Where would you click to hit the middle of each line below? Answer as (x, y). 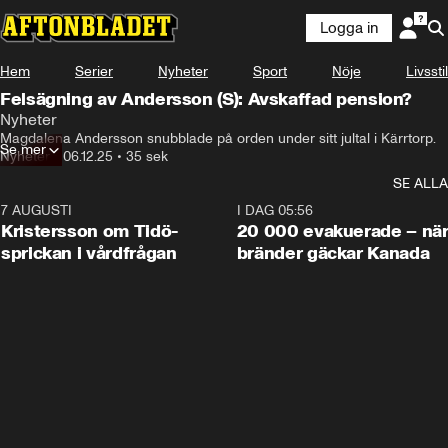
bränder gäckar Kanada (333, 253)
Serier (94, 71)
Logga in (349, 28)
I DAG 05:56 (274, 210)
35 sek (147, 156)
